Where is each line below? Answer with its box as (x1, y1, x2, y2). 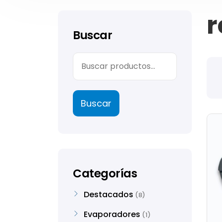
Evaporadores (84, 209, 140, 220)
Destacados (84, 189, 133, 200)
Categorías (73, 166, 137, 181)
